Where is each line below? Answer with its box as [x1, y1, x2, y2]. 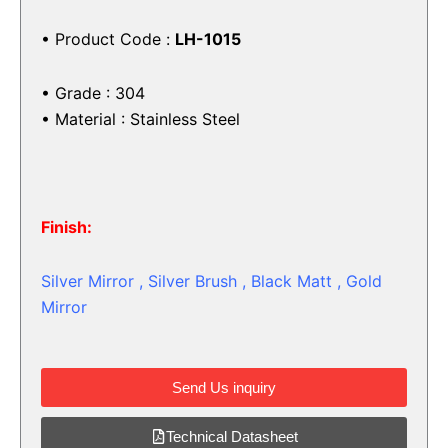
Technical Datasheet [165, 427, 298, 445]
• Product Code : [41, 28, 175, 49]
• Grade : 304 [41, 82, 145, 103]
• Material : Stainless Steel [41, 108, 240, 129]
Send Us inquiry [172, 378, 276, 396]
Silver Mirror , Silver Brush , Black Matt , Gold [41, 270, 382, 291]
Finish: [41, 216, 92, 237]
